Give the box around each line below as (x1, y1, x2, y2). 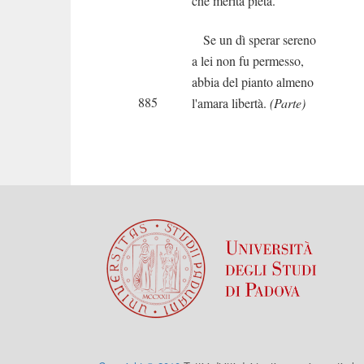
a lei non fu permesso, (192, 52, 304, 69)
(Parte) (270, 94, 305, 111)
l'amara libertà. (192, 94, 270, 111)
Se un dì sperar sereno (192, 31, 316, 48)
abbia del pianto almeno (192, 73, 314, 90)
